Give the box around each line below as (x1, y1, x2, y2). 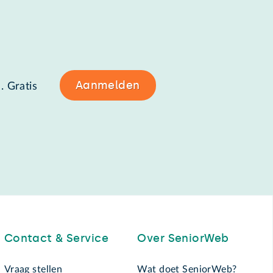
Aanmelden (75, 78, 140, 92)
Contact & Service (4, 231, 108, 245)
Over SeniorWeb (137, 231, 229, 245)
